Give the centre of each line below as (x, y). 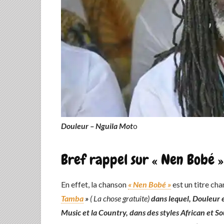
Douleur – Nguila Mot (97, 126)
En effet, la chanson (94, 184)
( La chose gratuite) (120, 198)
